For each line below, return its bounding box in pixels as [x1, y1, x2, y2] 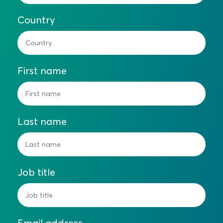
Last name [17, 115, 67, 128]
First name [17, 64, 67, 77]
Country [17, 13, 55, 26]
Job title [17, 166, 55, 179]
